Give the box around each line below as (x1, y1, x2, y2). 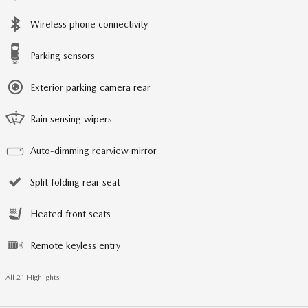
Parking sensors (30, 50, 95, 62)
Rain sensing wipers (30, 113, 112, 125)
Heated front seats (30, 208, 111, 220)
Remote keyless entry (30, 240, 120, 252)
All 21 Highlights (5, 273, 60, 283)
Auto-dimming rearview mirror (30, 145, 157, 157)
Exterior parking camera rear (30, 82, 151, 93)
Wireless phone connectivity (30, 19, 148, 30)
